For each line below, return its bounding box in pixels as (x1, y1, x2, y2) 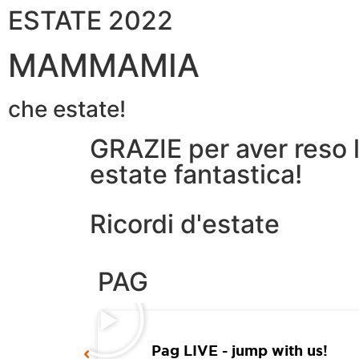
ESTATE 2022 (8, 5, 173, 36)
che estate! (8, 95, 126, 123)
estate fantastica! (90, 159, 302, 190)
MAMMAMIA (8, 46, 200, 85)
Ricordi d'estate (90, 208, 280, 240)
